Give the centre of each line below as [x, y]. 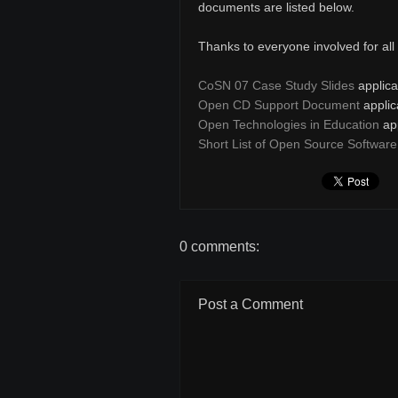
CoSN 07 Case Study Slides [276, 85]
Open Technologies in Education [289, 124]
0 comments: [219, 247]
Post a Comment [251, 304]
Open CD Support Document [279, 105]
